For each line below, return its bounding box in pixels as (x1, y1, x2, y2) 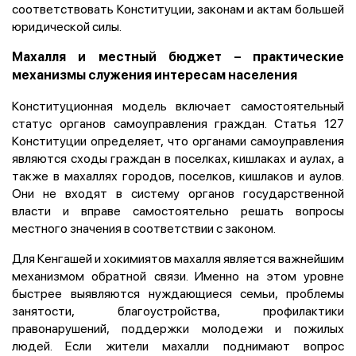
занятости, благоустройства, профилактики (12, 301, 344, 319)
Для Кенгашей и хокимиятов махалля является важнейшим (12, 249, 344, 267)
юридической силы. (12, 17, 122, 35)
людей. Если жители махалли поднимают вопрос (12, 336, 344, 354)
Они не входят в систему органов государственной (12, 184, 344, 202)
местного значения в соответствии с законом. (12, 219, 276, 237)
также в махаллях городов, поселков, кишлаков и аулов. (12, 166, 344, 184)
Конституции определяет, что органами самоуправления (12, 131, 344, 149)
